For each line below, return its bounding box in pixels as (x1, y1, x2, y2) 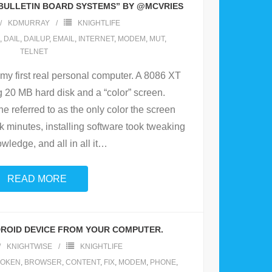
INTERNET (78, 35, 114, 44)
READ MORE (7, 174, 67, 185)
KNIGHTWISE (6, 242, 52, 251)
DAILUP (23, 35, 49, 44)
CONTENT (65, 258, 100, 267)
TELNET (20, 47, 48, 56)
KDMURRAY (8, 19, 50, 28)
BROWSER (24, 258, 62, 267)
